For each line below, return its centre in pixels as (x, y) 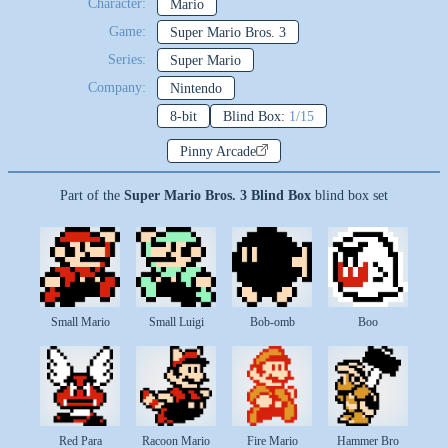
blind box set (349, 195)
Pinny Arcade (218, 151)
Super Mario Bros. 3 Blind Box (217, 195)
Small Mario (80, 322)
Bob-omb (272, 322)
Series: (126, 59)
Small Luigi (176, 322)
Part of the (92, 195)
